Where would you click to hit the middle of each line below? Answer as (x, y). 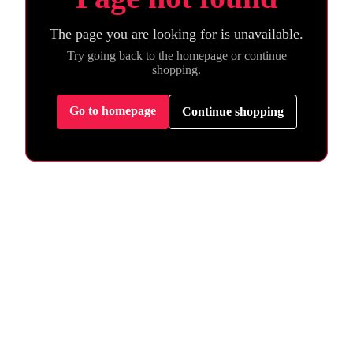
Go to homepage (112, 110)
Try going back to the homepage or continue (176, 55)
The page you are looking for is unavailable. (176, 33)
